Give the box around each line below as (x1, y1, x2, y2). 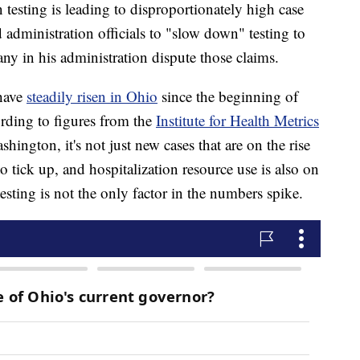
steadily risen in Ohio (27, 86, 157, 107)
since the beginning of (157, 86, 298, 107)
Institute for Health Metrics (156, 110, 319, 131)
